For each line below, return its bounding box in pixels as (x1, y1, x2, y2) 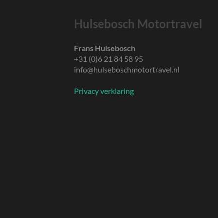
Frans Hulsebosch (74, 43, 135, 53)
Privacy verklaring (74, 86, 134, 95)
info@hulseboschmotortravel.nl (74, 64, 180, 74)
